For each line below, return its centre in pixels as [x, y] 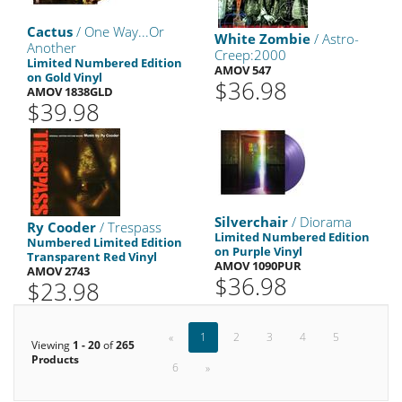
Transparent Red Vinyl [92, 257]
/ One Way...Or [118, 31]
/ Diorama [320, 222]
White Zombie [262, 39]
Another [52, 48]
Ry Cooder [61, 227]
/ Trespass [129, 227]
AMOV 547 [243, 70]
